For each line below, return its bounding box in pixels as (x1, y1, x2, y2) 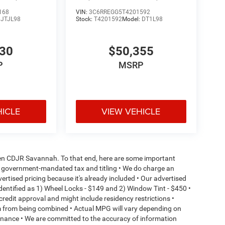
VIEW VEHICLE (101, 105, 161, 118)
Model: (122, 16, 142, 23)
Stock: (75, 16, 94, 23)
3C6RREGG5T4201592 (88, 9, 150, 16)
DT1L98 (141, 16, 163, 23)
